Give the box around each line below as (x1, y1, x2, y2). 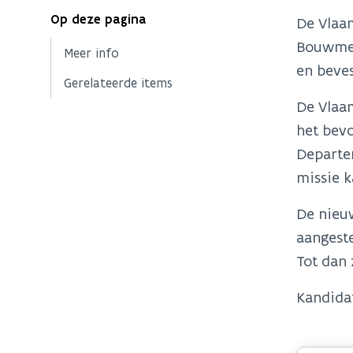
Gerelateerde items (64, 74, 173, 91)
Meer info (64, 44, 119, 61)
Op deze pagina (50, 10, 147, 28)
